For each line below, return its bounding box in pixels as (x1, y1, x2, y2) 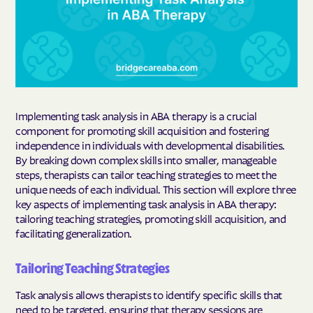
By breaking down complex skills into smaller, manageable (15, 152, 277, 167)
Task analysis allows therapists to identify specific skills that (15, 287, 282, 302)
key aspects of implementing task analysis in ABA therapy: (15, 196, 277, 211)
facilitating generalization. (15, 226, 132, 240)
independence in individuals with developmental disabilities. (15, 138, 285, 152)
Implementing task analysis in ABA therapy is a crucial (15, 108, 257, 123)
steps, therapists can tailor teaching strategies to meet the (15, 167, 277, 182)
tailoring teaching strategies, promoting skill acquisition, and (15, 211, 286, 226)
